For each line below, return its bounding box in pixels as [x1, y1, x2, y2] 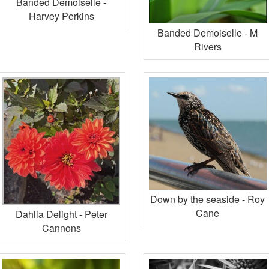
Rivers [193, 39, 222, 53]
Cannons [41, 221, 81, 235]
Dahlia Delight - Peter [15, 207, 107, 222]
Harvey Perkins [28, 8, 94, 23]
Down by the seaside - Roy [150, 192, 265, 206]
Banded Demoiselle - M [157, 25, 258, 40]
